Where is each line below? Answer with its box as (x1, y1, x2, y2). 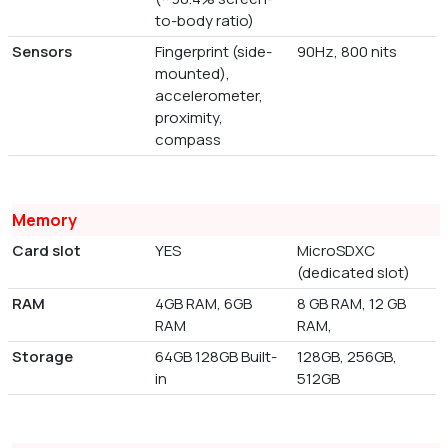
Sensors (12, 40, 72, 62)
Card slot (12, 239, 81, 261)
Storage (12, 345, 73, 367)
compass (154, 128, 221, 150)
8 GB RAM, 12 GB (297, 292, 407, 314)
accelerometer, (154, 84, 263, 106)
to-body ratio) (154, 9, 254, 31)
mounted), (154, 62, 230, 84)
